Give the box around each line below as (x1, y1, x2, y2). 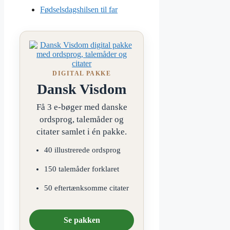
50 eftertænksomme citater (44, 183, 129, 192)
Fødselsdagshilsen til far (40, 5, 118, 14)
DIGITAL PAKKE (52, 69, 111, 77)
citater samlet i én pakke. (36, 126, 127, 137)
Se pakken (63, 215, 100, 224)
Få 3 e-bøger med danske (36, 102, 127, 112)
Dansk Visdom (37, 81, 127, 97)
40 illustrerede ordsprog (44, 145, 121, 154)
